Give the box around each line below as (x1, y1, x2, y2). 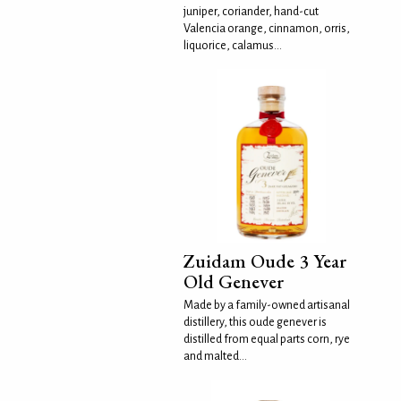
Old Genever (183, 269, 285, 294)
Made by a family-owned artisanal (183, 298, 351, 311)
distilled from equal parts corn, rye (183, 332, 351, 346)
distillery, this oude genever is (183, 315, 328, 328)
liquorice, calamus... (183, 38, 283, 52)
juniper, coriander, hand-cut (183, 4, 320, 18)
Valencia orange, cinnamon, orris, (183, 21, 351, 35)
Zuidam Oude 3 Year (183, 248, 347, 273)
